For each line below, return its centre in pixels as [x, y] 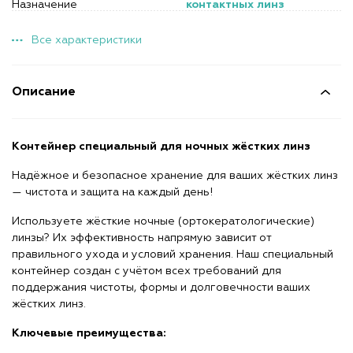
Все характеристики [87, 40]
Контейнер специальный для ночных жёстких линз [161, 147]
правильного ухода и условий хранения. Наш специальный [173, 255]
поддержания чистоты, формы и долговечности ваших [161, 288]
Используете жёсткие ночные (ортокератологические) [163, 221]
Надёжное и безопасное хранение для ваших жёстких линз [175, 176]
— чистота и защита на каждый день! [112, 192]
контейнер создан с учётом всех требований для [147, 271]
